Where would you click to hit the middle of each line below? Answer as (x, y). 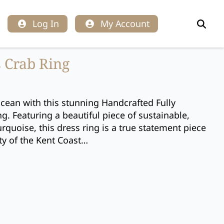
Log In (46, 23)
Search (208, 34)
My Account (125, 23)
